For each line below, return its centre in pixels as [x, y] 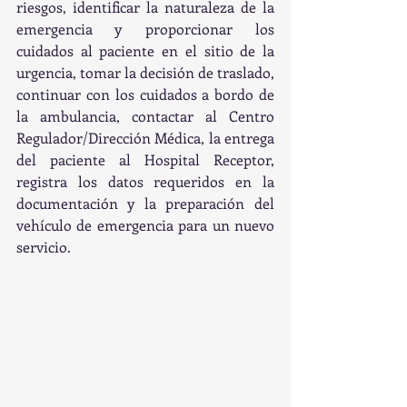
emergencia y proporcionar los [145, 29]
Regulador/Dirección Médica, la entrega [145, 138]
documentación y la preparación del [145, 203]
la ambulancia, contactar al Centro [145, 116]
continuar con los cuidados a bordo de [145, 94]
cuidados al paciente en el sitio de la [145, 50]
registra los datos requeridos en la [145, 181]
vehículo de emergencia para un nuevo [145, 225]
